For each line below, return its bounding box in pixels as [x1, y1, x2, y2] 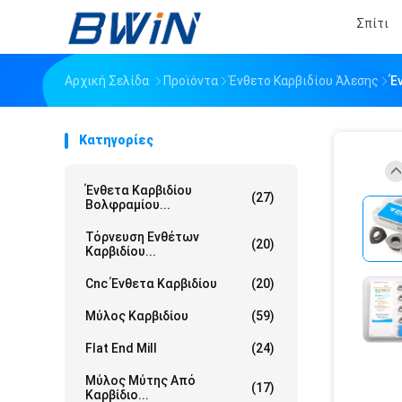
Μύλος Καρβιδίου [85, 309, 188, 323]
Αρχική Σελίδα [65, 74, 149, 88]
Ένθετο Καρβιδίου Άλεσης [229, 74, 379, 88]
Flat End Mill [85, 341, 157, 355]
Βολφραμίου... [85, 197, 170, 212]
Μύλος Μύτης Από [85, 373, 196, 388]
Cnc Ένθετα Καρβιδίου [85, 276, 217, 291]
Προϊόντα [163, 74, 218, 88]
